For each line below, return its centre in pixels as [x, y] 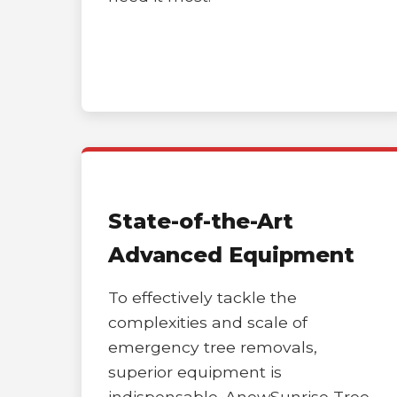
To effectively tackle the [202, 297]
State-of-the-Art [201, 221]
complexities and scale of [208, 322]
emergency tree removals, [213, 347]
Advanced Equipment [231, 255]
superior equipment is [195, 372]
